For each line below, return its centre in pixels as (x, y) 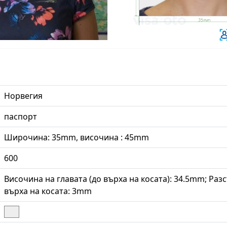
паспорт (21, 116)
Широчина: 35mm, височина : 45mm (77, 137)
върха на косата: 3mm (48, 191)
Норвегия (23, 96)
